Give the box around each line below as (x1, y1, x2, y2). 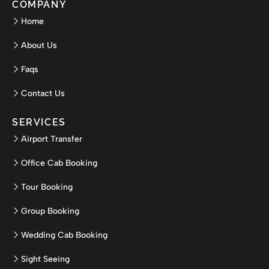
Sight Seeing (21, 254, 70, 265)
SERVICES (12, 116, 66, 128)
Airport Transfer (21, 134, 82, 145)
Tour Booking (21, 182, 73, 193)
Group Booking (21, 206, 79, 217)
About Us (21, 40, 57, 51)
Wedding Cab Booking (21, 230, 107, 241)
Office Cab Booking (21, 158, 97, 169)
